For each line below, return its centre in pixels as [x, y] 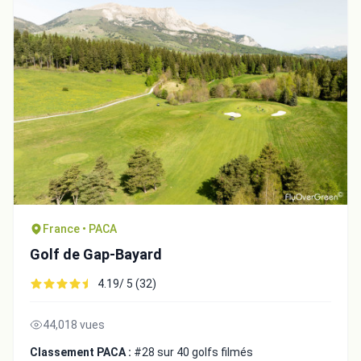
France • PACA [80, 228]
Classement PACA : [82, 352]
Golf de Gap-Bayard [96, 254]
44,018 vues [74, 324]
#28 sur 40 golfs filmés [193, 352]
